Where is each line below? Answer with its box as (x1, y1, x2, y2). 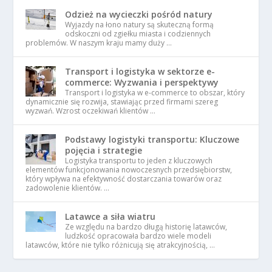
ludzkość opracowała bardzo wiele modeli (65, 231, 212, 242)
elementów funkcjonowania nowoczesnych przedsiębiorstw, (25, 165, 233, 175)
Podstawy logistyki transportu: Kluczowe (65, 134, 240, 146)
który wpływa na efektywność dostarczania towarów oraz (25, 174, 222, 185)
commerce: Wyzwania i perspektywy (65, 76, 219, 89)
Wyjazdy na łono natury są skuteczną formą (65, 19, 214, 30)
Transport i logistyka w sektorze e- (65, 66, 216, 78)
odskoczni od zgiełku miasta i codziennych (65, 29, 211, 39)
